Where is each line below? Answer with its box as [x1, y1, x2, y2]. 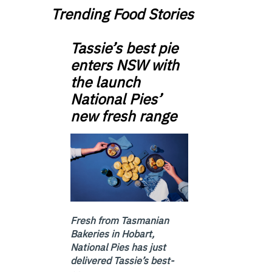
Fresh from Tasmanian [70, 214, 169, 226]
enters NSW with [70, 55, 179, 75]
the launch [70, 72, 140, 92]
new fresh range [70, 106, 177, 126]
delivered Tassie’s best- [70, 254, 174, 267]
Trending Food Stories [51, 4, 194, 24]
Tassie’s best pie [70, 38, 178, 58]
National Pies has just [70, 240, 166, 253]
